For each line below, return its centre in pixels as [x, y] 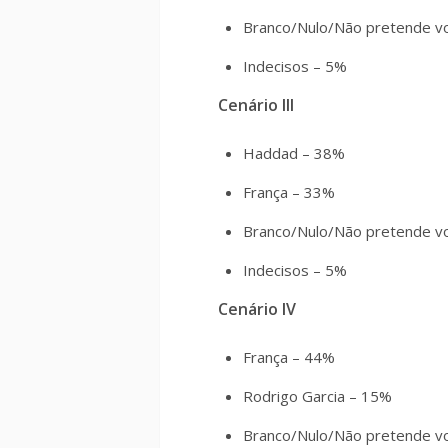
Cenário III [256, 105]
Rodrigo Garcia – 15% [317, 396]
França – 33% [289, 192]
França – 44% [289, 357]
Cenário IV [257, 309]
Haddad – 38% [294, 153]
